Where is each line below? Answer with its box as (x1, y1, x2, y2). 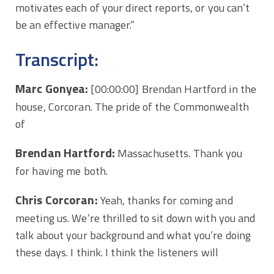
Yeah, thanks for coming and (97, 191, 233, 209)
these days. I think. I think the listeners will (15, 243, 221, 261)
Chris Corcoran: (15, 190, 98, 209)
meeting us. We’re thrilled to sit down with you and (15, 209, 256, 226)
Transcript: (15, 45, 98, 73)
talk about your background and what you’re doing (15, 226, 251, 243)
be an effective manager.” (15, 16, 135, 33)
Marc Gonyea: (15, 79, 89, 98)
